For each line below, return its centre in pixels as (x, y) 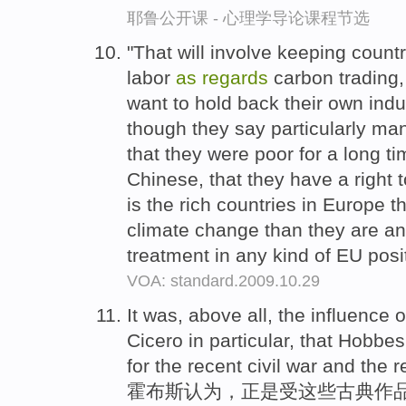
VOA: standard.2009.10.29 (223, 281)
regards (235, 78)
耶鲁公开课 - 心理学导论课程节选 (248, 19)
